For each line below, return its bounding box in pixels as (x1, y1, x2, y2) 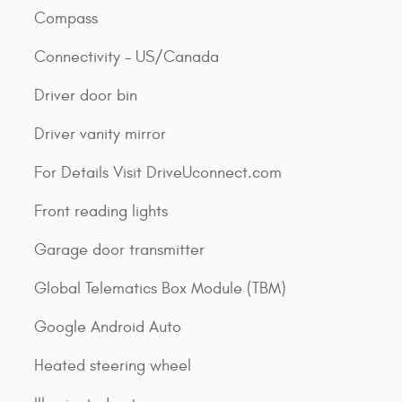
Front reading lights (34, 201, 168, 221)
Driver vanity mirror (34, 124, 166, 144)
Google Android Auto (34, 317, 181, 336)
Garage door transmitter (34, 240, 205, 259)
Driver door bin (34, 85, 137, 105)
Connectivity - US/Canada (34, 47, 219, 66)
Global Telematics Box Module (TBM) (34, 278, 286, 298)
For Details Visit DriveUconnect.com (34, 162, 282, 182)
